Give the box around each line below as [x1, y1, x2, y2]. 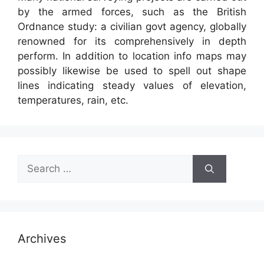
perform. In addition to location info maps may [18, 50, 246, 62]
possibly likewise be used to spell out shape [18, 65, 246, 77]
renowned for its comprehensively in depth [18, 35, 246, 48]
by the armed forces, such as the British [18, 6, 246, 18]
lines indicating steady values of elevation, [18, 80, 246, 92]
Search [17, 156, 50, 168]
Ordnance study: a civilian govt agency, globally [18, 21, 246, 33]
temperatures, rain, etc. [18, 94, 128, 107]
